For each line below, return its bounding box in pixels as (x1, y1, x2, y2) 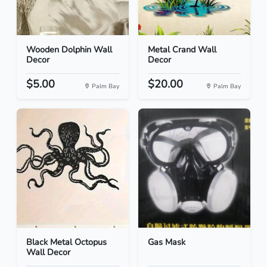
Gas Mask (148, 236, 185, 249)
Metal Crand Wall (148, 44, 216, 56)
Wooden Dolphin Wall (26, 44, 112, 56)
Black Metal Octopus (26, 236, 107, 249)
